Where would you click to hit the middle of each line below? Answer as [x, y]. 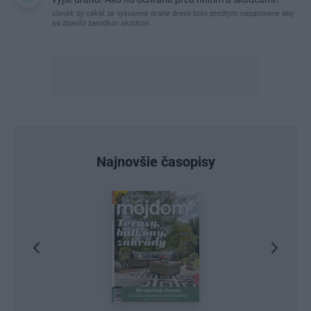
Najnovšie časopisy [155, 162]
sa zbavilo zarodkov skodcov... [103, 24]
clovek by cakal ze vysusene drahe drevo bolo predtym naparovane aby [173, 14]
